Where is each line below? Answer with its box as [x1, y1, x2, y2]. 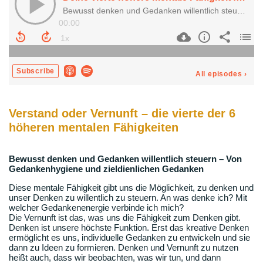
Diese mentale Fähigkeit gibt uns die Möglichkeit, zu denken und [9, 183, 254, 193]
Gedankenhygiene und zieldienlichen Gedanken [9, 164, 204, 174]
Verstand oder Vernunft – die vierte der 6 [9, 106, 235, 120]
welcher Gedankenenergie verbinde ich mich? [9, 203, 184, 213]
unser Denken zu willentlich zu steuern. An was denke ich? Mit [9, 193, 247, 203]
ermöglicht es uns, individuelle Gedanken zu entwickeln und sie [9, 232, 250, 243]
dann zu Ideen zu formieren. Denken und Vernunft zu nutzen [9, 242, 238, 253]
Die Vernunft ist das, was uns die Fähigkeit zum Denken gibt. [9, 213, 241, 223]
